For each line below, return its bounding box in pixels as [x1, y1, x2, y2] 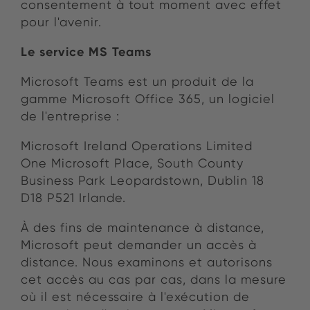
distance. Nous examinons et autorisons [21, 255, 273, 270]
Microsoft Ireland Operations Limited [21, 138, 253, 154]
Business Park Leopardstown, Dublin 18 [21, 173, 264, 188]
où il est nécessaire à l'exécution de [21, 289, 250, 304]
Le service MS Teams [21, 44, 152, 60]
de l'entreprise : [21, 109, 120, 124]
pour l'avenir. [21, 15, 102, 30]
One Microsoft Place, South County [21, 156, 244, 171]
